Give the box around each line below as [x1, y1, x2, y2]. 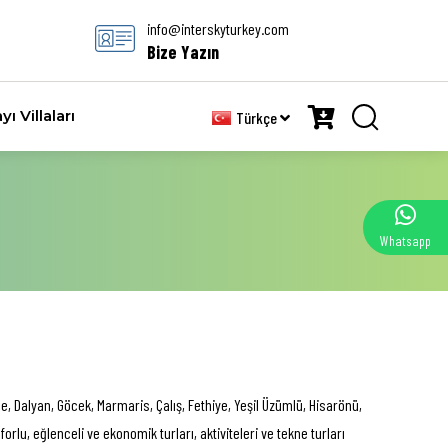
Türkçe [236, 108, 280, 128]
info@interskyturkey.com [147, 19, 289, 38]
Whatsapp [380, 232, 431, 249]
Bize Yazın [147, 41, 219, 63]
